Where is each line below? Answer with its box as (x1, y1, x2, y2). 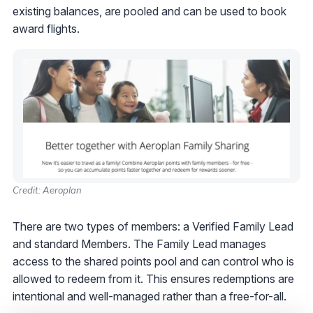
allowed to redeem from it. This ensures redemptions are (13, 271, 294, 286)
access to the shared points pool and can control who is (13, 254, 294, 268)
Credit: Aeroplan (13, 184, 82, 196)
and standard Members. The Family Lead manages (13, 236, 266, 251)
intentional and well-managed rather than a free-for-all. (13, 289, 286, 303)
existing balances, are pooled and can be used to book (13, 4, 286, 19)
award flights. (13, 22, 80, 36)
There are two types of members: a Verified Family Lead (13, 219, 293, 233)
